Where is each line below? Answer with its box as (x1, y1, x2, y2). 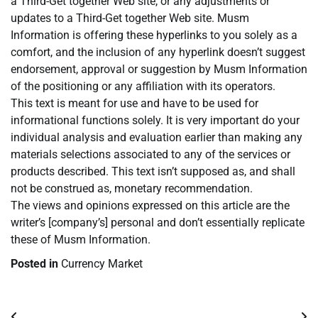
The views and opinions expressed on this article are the (11, 199, 290, 213)
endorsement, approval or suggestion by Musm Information (11, 62, 307, 77)
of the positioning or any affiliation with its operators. (11, 79, 275, 94)
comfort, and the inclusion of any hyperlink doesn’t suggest (11, 45, 305, 60)
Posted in (11, 257, 61, 271)
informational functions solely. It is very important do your (11, 114, 300, 128)
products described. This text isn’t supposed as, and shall (11, 165, 295, 179)
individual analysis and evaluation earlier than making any (11, 131, 302, 145)
